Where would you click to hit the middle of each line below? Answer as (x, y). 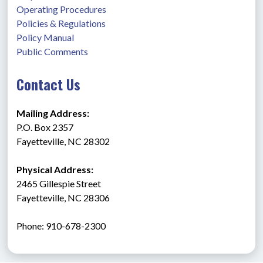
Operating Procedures (62, 9)
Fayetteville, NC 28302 (63, 141)
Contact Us (49, 84)
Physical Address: (55, 169)
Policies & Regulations (61, 23)
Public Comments (53, 51)
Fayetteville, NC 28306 (63, 198)
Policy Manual (45, 37)
